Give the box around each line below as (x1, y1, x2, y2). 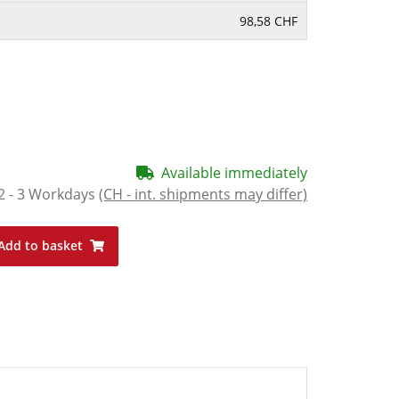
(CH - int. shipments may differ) (99, 184, 307, 205)
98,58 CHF (240, 12, 297, 30)
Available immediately (161, 163, 307, 183)
